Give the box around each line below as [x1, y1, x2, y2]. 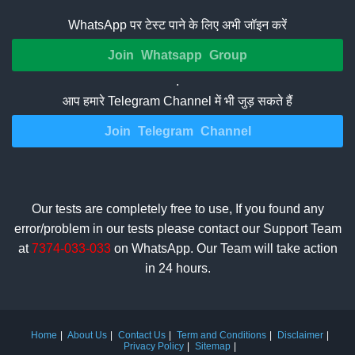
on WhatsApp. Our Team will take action [110, 242, 338, 256]
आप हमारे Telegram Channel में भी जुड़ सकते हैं [63, 94, 292, 109]
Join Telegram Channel [104, 124, 251, 139]
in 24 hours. [144, 261, 211, 276]
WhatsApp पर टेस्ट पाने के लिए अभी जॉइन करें [68, 18, 287, 32]
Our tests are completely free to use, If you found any [31, 202, 324, 216]
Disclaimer [277, 330, 323, 342]
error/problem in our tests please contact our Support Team [13, 222, 342, 236]
